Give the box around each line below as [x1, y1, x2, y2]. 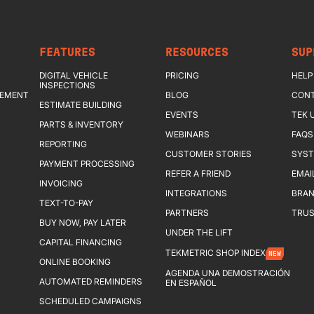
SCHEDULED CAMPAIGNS [39, 296, 142, 306]
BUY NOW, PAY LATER [39, 217, 126, 228]
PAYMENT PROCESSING [39, 158, 135, 169]
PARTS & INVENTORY [39, 119, 123, 130]
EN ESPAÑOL [165, 278, 217, 288]
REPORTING [39, 139, 87, 149]
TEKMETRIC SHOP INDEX [165, 247, 266, 258]
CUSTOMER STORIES [165, 149, 252, 159]
